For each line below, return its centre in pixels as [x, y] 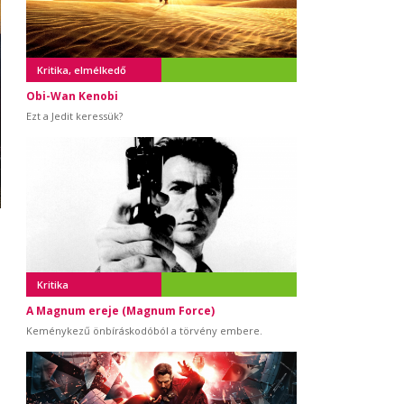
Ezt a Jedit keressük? [74, 116]
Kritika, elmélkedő [82, 70]
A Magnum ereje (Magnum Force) [120, 311]
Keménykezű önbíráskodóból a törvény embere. [144, 331]
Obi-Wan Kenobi [72, 96]
